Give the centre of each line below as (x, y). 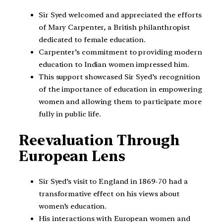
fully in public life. (70, 114)
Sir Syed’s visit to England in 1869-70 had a (113, 182)
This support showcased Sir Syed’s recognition (119, 77)
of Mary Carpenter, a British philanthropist (114, 28)
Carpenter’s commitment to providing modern (120, 52)
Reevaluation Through (99, 140)
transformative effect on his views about (109, 194)
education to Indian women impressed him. (114, 65)
